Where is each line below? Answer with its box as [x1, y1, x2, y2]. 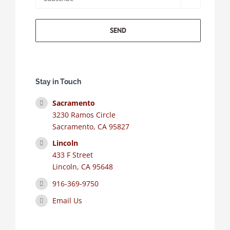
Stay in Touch [35, 77, 81, 86]
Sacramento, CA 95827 [52, 121, 130, 131]
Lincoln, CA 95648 [52, 162, 113, 172]
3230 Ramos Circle [52, 109, 116, 120]
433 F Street [52, 150, 93, 160]
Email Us [52, 195, 83, 205]
